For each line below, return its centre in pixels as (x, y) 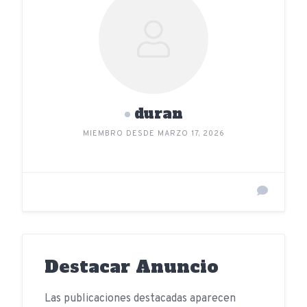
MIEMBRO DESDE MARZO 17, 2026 (153, 134)
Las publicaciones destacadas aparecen (140, 299)
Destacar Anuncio (132, 267)
